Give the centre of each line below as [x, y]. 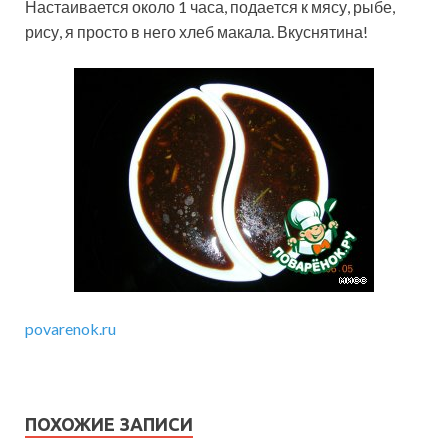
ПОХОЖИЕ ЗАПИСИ [109, 424]
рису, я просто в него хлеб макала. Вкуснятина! [196, 32]
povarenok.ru [70, 329]
